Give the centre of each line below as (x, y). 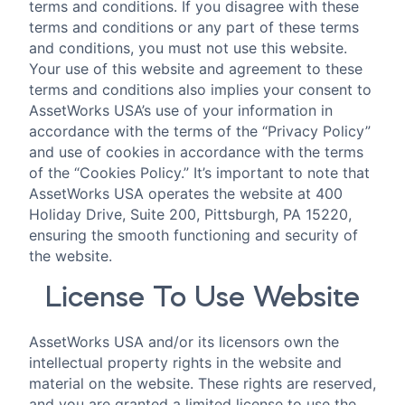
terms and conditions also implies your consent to (200, 90)
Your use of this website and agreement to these (196, 69)
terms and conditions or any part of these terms (194, 28)
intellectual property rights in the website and (185, 362)
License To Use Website (202, 298)
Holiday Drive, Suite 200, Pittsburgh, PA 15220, (190, 215)
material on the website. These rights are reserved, (202, 383)
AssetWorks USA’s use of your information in (181, 111)
